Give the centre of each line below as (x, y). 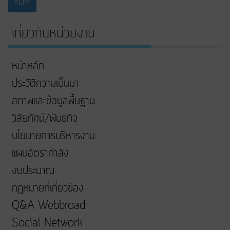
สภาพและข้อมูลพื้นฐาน (53, 101)
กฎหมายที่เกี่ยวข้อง (48, 189)
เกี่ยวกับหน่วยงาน (53, 34)
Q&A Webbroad (49, 206)
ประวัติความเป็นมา (45, 84)
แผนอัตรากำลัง (40, 154)
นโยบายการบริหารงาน (53, 136)
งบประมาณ (33, 171)
